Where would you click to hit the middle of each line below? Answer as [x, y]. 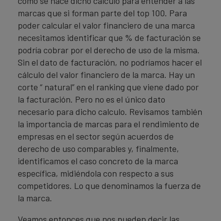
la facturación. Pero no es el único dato [92, 99]
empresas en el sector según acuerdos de [96, 136]
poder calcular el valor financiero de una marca [106, 25]
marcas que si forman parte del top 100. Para [102, 13]
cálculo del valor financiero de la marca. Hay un [106, 74]
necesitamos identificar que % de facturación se [109, 37]
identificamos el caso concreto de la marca [98, 161]
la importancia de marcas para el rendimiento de [109, 124]
